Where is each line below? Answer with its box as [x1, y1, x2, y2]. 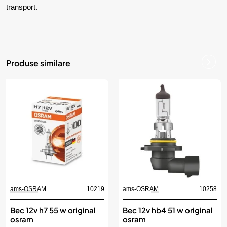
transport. [6, 3, 37, 11]
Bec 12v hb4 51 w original [123, 205, 213, 215]
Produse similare [6, 57, 70, 68]
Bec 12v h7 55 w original [10, 205, 96, 215]
